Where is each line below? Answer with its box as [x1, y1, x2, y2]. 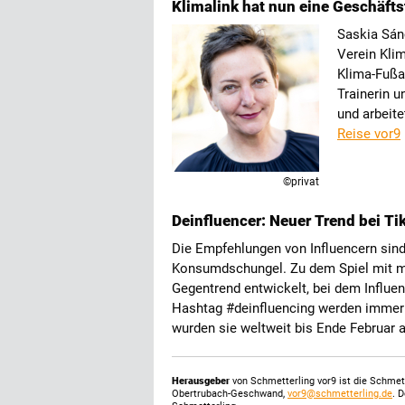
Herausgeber [172, 375, 230, 387]
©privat [283, 175, 319, 188]
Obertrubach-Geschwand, [172, 388, 287, 400]
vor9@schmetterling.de [287, 388, 392, 400]
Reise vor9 [337, 126, 400, 142]
